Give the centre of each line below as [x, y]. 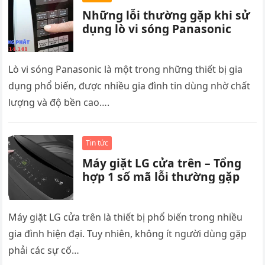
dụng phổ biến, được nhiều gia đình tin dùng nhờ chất [130, 86]
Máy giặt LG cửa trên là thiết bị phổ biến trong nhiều [126, 217]
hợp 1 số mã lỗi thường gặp [161, 177]
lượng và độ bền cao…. [59, 103]
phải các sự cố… [44, 251]
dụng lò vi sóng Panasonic [157, 29]
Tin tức [97, 143]
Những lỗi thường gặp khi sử [167, 15]
